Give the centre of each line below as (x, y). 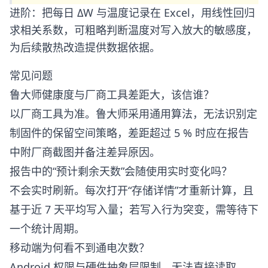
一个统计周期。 (47, 229)
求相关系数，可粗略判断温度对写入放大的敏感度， (133, 30)
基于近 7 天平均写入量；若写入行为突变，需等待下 (134, 209)
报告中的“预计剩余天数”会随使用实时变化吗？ (121, 171)
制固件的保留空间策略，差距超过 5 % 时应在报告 (129, 133)
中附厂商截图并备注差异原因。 (85, 152)
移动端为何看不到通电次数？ (80, 248)
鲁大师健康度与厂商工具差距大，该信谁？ (112, 95)
